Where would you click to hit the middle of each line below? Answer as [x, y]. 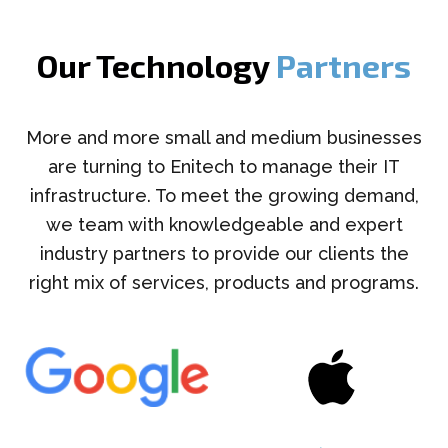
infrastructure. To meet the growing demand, [224, 195]
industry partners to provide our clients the [224, 253]
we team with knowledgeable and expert [224, 224]
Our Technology [156, 65]
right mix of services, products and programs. [224, 282]
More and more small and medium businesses [224, 137]
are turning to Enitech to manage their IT [224, 166]
